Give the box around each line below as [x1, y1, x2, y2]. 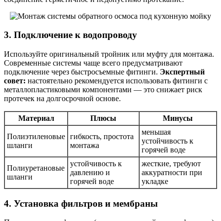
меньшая [142, 128, 171, 137]
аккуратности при [142, 168, 202, 177]
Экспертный [160, 68, 205, 76]
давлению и [70, 168, 110, 177]
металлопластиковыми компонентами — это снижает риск [4, 85, 202, 94]
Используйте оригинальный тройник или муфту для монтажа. [4, 50, 214, 59]
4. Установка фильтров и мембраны [4, 198, 158, 209]
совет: [4, 76, 26, 85]
